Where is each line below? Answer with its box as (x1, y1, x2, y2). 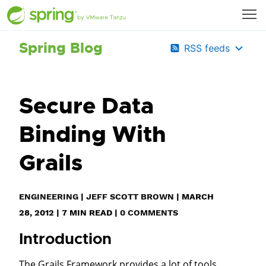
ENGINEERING (19, 192, 78, 201)
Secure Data (19, 91, 154, 121)
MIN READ (67, 208, 112, 217)
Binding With (19, 120, 166, 149)
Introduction (19, 229, 112, 249)
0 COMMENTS (120, 208, 178, 217)
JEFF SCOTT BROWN (86, 192, 174, 201)
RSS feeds (184, 42, 230, 54)
